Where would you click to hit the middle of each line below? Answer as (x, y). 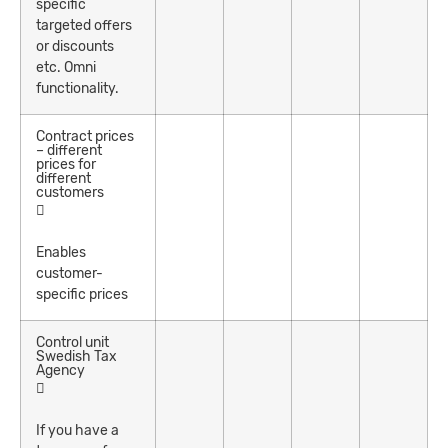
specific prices (82, 294)
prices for (66, 164)
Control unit (72, 342)
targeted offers (84, 25)
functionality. (77, 88)
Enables (61, 252)
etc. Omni (66, 67)
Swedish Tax (76, 356)
